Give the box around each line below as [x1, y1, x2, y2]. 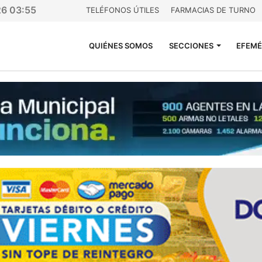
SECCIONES [169, 41, 213, 50]
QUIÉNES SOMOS [89, 41, 153, 50]
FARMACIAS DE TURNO [171, 5, 256, 15]
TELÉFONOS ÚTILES [86, 5, 159, 15]
